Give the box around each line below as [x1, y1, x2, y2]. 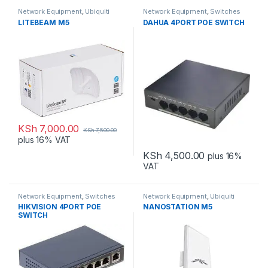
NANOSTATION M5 [142, 202, 213, 212]
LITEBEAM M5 [17, 17, 69, 27]
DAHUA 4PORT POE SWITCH [142, 17, 245, 27]
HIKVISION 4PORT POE [17, 202, 102, 212]
